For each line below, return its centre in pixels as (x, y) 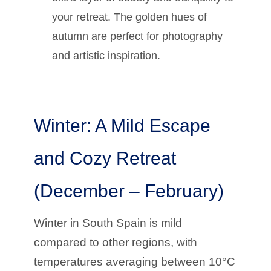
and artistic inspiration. (106, 55)
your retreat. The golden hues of (129, 17)
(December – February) (129, 191)
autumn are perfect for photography (137, 36)
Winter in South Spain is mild (108, 223)
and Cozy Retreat (105, 158)
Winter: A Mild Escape (122, 125)
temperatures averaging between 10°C (135, 261)
